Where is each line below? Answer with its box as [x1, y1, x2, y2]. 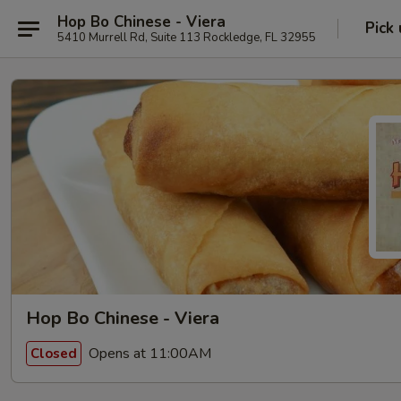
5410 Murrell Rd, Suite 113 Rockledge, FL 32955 [57, 29, 316, 46]
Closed [30, 344, 77, 363]
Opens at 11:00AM [85, 343, 211, 363]
